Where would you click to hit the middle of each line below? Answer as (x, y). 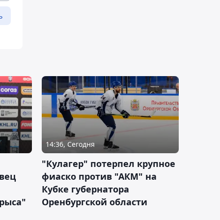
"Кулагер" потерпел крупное (109, 163)
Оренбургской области (95, 202)
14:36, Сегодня (70, 144)
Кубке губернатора (85, 189)
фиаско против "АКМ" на (99, 176)
